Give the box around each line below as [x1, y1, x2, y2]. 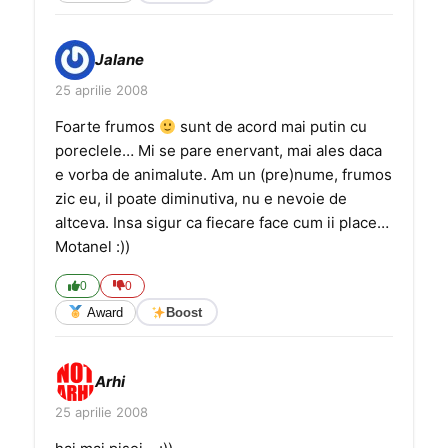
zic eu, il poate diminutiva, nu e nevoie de [55, 189, 347, 208]
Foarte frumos [55, 117, 159, 136]
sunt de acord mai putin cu [176, 117, 368, 136]
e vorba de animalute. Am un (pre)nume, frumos [55, 165, 392, 184]
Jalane [95, 50, 144, 69]
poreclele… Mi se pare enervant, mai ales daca [55, 141, 382, 160]
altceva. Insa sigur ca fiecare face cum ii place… [55, 213, 389, 232]
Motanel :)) [55, 237, 130, 256]
